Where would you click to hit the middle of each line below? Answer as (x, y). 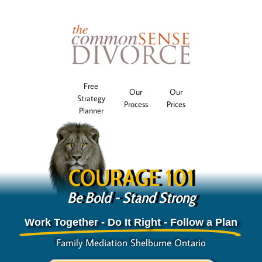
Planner (91, 110)
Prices (176, 104)
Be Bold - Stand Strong (131, 198)
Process (136, 104)
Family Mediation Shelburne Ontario (131, 243)
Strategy (91, 98)
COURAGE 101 (131, 178)
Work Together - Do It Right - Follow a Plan (131, 223)
